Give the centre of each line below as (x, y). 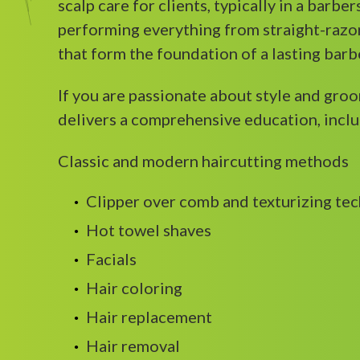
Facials (111, 259)
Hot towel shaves (149, 230)
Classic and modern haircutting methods (203, 161)
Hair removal (133, 346)
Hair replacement (149, 317)
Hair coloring (134, 288)
